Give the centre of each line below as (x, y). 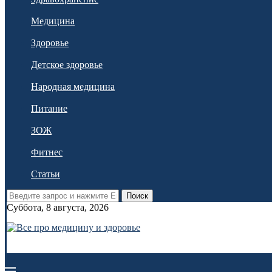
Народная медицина (73, 87)
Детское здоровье (67, 65)
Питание (49, 108)
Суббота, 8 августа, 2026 (58, 207)
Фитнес (47, 152)
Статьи (46, 174)
